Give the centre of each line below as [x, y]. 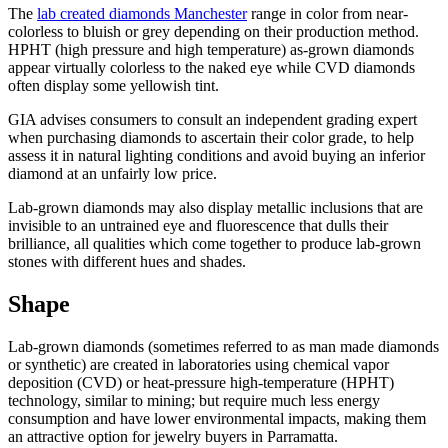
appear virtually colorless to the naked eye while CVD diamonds [211, 68]
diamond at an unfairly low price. [112, 174]
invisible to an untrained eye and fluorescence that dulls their [198, 226]
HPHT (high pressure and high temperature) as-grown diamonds [211, 50]
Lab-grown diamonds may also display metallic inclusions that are [215, 208]
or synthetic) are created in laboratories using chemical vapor [198, 365]
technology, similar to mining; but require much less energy [194, 401]
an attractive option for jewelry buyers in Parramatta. [173, 437]
